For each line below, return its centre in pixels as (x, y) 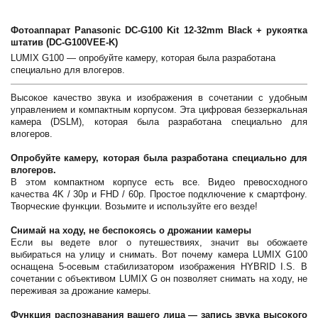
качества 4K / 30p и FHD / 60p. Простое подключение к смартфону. (159, 194)
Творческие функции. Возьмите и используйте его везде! (134, 206)
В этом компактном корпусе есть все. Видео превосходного (159, 182)
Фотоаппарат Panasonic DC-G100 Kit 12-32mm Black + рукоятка (159, 30)
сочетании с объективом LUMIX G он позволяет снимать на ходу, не (159, 279)
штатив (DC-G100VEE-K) (64, 42)
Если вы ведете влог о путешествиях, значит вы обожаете (159, 242)
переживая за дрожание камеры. (81, 291)
